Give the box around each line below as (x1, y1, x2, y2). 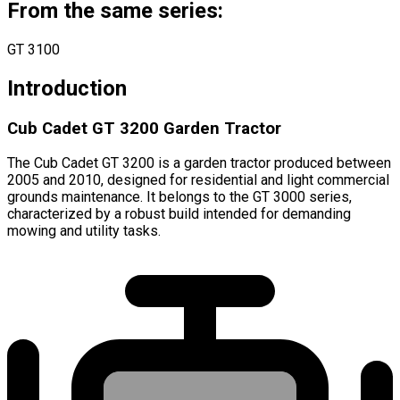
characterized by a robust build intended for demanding (7, 205, 351, 223)
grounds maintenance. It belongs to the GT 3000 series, (7, 188, 352, 206)
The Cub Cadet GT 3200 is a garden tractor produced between (7, 154, 391, 172)
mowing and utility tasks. (7, 222, 161, 240)
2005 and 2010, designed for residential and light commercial (7, 171, 389, 189)
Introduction (7, 75, 127, 101)
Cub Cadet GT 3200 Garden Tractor (7, 118, 281, 138)
